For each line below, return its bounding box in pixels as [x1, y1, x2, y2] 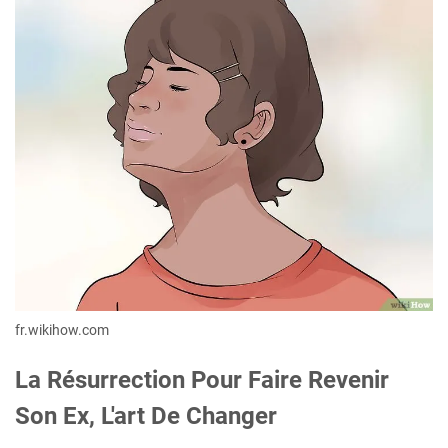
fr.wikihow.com [15, 321, 109, 338]
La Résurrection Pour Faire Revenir [15, 365, 389, 394]
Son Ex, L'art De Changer [15, 401, 277, 430]
